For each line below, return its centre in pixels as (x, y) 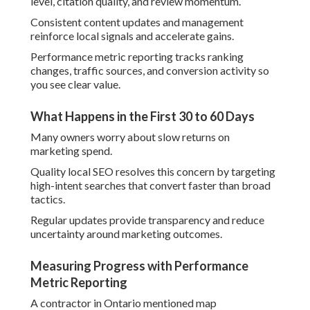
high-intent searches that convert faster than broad (151, 185)
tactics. (48, 199)
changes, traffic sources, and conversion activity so (150, 71)
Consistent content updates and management (137, 22)
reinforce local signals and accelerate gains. (132, 36)
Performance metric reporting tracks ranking (137, 57)
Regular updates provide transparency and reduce (147, 220)
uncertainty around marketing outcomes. (126, 234)
